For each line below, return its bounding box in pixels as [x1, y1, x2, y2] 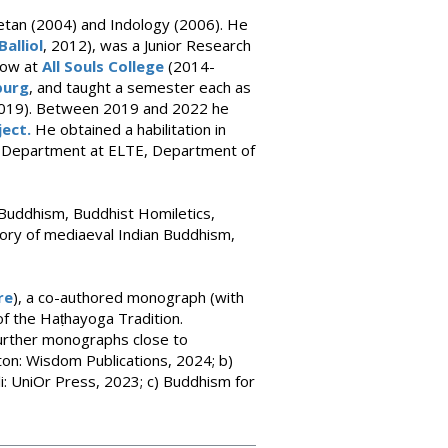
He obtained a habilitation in [31, 119, 226, 139]
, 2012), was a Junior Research [43, 35, 251, 55]
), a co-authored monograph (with [13, 287, 244, 307]
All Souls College [42, 56, 164, 76]
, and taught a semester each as [29, 77, 251, 97]
